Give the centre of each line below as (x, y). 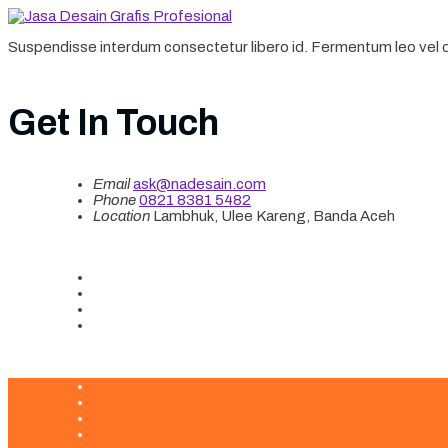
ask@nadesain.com (199, 183)
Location (121, 215)
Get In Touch (113, 123)
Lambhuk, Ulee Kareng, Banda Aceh (272, 215)
